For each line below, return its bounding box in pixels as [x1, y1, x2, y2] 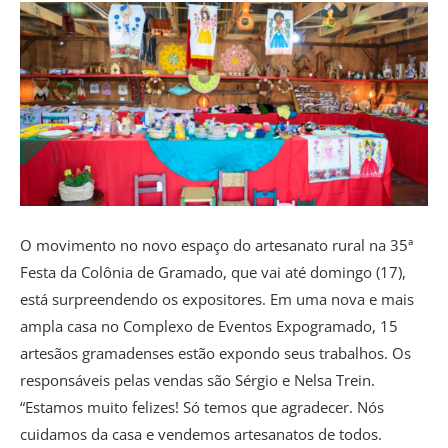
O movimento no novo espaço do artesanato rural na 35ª [20, 234, 413, 255]
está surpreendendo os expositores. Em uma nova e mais [20, 288, 414, 309]
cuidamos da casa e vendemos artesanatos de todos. [20, 423, 382, 444]
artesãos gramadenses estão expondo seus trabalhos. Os [20, 342, 411, 363]
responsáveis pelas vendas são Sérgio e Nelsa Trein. [20, 369, 375, 390]
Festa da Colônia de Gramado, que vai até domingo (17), [20, 261, 406, 282]
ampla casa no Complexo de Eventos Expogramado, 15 [20, 315, 398, 336]
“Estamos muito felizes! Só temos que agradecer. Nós [20, 396, 384, 417]
